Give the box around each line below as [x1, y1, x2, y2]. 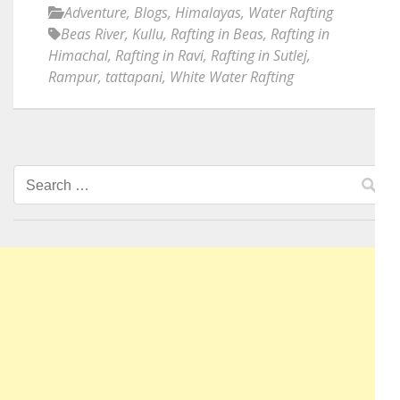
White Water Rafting [170, 67, 294, 87]
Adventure [64, 3, 127, 22]
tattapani [105, 67, 162, 87]
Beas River [61, 24, 125, 44]
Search [22, 171, 79, 195]
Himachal [48, 46, 108, 65]
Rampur [48, 67, 98, 87]
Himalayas [175, 3, 241, 22]
